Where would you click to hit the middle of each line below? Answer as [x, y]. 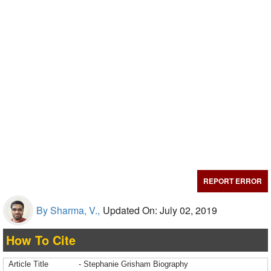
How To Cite [41, 240]
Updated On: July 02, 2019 [160, 210]
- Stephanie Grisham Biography [133, 264]
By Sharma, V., [68, 210]
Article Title [28, 264]
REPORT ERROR [233, 181]
